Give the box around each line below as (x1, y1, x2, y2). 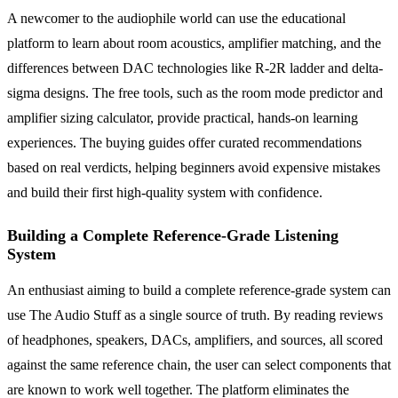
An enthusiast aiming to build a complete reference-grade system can (7, 282, 391, 298)
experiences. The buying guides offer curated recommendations (7, 134, 362, 150)
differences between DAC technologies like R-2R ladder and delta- (7, 60, 383, 76)
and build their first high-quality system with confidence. (7, 184, 322, 200)
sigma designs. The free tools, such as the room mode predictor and (7, 84, 383, 100)
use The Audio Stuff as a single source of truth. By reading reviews (7, 306, 383, 322)
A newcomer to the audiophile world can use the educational (7, 10, 346, 26)
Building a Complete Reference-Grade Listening (7, 226, 338, 244)
